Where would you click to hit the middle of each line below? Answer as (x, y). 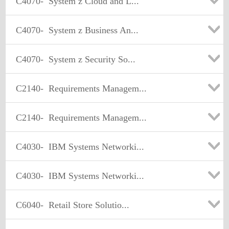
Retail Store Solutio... (86, 205)
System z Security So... (89, 59)
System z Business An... (91, 30)
